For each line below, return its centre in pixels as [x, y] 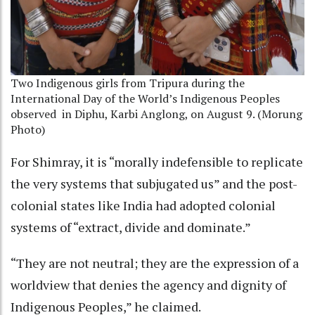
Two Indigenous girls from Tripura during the [128, 83]
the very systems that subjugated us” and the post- [154, 183]
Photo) [28, 129]
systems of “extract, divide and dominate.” [132, 227]
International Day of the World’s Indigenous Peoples [145, 98]
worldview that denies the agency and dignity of [148, 284]
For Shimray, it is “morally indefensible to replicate [157, 161]
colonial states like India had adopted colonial [143, 205]
